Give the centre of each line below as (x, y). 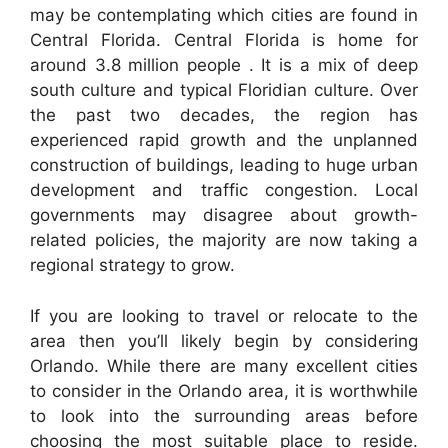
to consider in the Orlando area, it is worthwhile (224, 390)
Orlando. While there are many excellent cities (224, 365)
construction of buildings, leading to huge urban (224, 165)
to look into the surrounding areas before (224, 415)
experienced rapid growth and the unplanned (224, 140)
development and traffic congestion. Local (224, 190)
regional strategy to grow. (132, 265)
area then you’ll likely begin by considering (224, 340)
